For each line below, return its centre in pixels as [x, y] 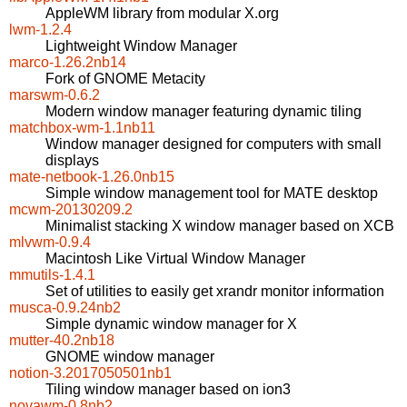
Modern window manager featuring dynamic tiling [203, 112]
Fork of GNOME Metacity [125, 79]
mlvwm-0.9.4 [50, 243]
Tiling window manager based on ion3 [168, 390]
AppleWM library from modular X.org [162, 14]
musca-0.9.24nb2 [65, 308]
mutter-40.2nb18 [62, 341]
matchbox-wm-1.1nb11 [82, 128]
